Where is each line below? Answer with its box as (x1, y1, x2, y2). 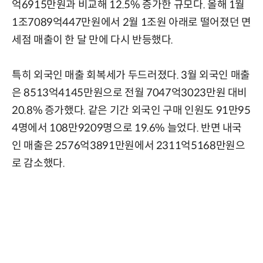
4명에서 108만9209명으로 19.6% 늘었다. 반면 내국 (12, 122, 242, 135)
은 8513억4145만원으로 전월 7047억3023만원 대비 (12, 86, 248, 100)
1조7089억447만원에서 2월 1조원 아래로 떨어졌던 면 (12, 16, 251, 29)
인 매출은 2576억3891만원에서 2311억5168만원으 (12, 139, 245, 153)
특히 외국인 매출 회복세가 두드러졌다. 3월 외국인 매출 (12, 69, 250, 82)
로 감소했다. (12, 157, 65, 170)
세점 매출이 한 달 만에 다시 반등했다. (12, 33, 174, 47)
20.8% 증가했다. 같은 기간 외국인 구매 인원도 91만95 (12, 104, 251, 117)
